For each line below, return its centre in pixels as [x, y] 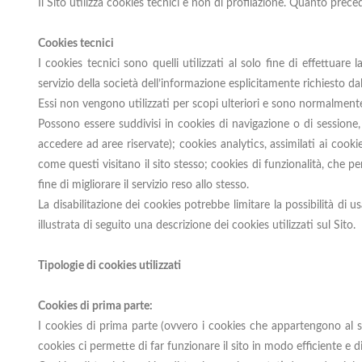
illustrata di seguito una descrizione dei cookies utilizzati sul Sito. [197, 225]
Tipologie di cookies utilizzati [109, 266]
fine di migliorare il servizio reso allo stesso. [143, 185]
